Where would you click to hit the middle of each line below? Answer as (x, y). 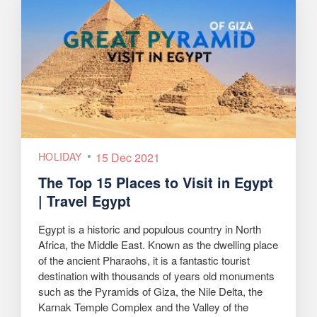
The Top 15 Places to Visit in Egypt (156, 183)
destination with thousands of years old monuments (156, 276)
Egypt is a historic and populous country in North (150, 229)
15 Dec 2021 (128, 158)
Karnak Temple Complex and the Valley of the (143, 307)
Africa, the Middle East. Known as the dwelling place (158, 245)
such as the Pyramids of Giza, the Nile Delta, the (150, 292)
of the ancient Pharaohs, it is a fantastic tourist (144, 260)
